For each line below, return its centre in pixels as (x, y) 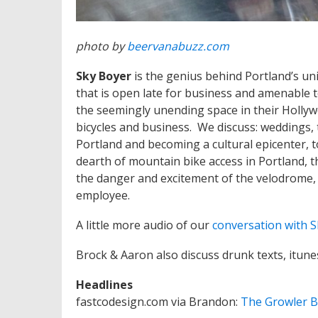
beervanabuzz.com (178, 46)
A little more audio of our (144, 225)
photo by (102, 46)
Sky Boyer (104, 76)
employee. (103, 196)
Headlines (104, 285)
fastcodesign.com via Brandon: (158, 302)
